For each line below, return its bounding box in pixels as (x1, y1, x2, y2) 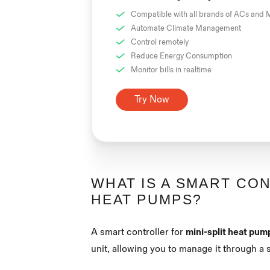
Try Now (134, 93, 169, 105)
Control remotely (131, 37, 189, 47)
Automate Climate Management (131, 23, 241, 33)
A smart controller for (91, 227, 186, 239)
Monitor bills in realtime (131, 64, 212, 75)
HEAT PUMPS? (91, 191, 202, 207)
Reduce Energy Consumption (131, 51, 232, 61)
